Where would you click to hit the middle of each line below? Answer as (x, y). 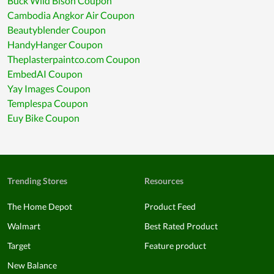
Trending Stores (37, 181)
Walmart (24, 226)
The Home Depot (40, 207)
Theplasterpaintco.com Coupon (74, 59)
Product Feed (170, 207)
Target (19, 246)
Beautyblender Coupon (57, 30)
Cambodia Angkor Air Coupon (71, 15)
